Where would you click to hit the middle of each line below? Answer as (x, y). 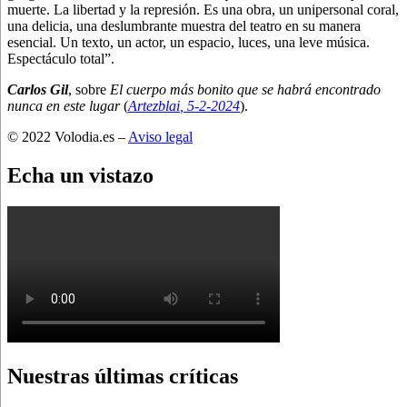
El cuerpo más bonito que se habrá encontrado (245, 89)
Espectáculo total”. (61, 58)
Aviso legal (160, 136)
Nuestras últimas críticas (123, 376)
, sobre (89, 89)
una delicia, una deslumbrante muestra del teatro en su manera (184, 25)
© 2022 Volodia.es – (68, 136)
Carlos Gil (38, 89)
